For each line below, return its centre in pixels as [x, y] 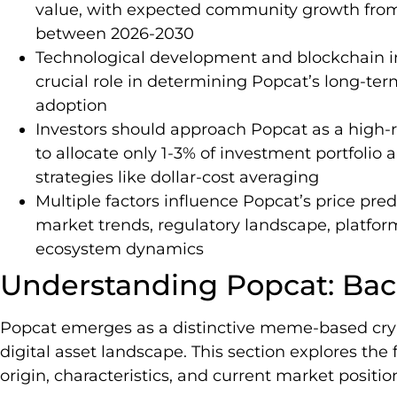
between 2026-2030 [115, 34]
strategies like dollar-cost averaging [177, 178]
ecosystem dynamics [120, 249]
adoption [71, 106]
